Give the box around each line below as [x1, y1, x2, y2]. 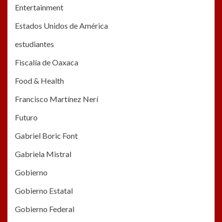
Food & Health [15, 76, 64, 86]
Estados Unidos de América [15, 21, 108, 31]
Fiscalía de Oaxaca [15, 57, 78, 67]
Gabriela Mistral [15, 149, 71, 159]
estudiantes [15, 39, 54, 49]
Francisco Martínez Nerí [15, 94, 98, 104]
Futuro [15, 112, 38, 122]
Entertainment [15, 2, 63, 12]
